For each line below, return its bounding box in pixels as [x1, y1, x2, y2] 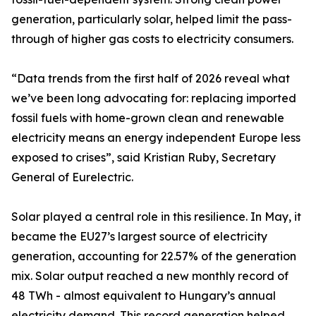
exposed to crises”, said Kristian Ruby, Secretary [11, 150, 276, 165]
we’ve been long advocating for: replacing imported [11, 91, 296, 106]
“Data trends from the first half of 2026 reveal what [11, 71, 290, 86]
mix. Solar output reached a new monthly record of [11, 269, 288, 284]
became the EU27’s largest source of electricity [11, 229, 267, 244]
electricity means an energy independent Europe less [11, 130, 300, 145]
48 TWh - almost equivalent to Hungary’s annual [11, 288, 276, 303]
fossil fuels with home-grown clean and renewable [11, 111, 284, 126]
